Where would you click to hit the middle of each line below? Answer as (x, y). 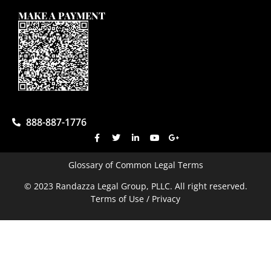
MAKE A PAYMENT (62, 15)
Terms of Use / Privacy (135, 199)
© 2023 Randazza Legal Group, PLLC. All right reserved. (135, 186)
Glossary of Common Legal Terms (135, 165)
